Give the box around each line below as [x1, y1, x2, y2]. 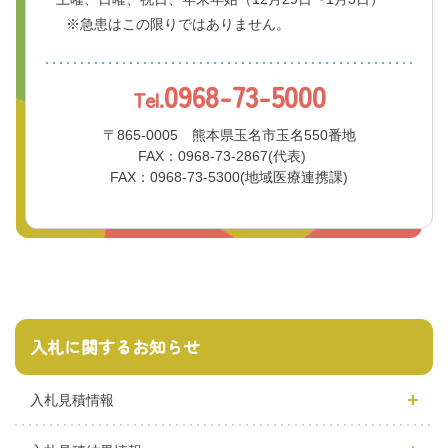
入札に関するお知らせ [30, 333, 200, 359]
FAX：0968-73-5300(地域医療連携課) [110, 168, 348, 185]
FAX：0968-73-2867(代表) [138, 147, 306, 164]
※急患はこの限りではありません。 [66, 15, 290, 32]
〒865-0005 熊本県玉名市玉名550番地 [102, 126, 356, 143]
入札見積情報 [30, 391, 114, 408]
